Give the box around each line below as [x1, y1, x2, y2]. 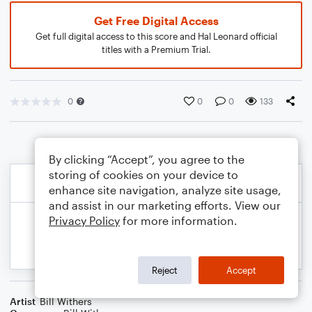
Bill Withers [40, 295, 92, 307]
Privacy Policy [49, 214, 120, 227]
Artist [10, 295, 36, 307]
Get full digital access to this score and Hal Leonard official [35, 31, 277, 42]
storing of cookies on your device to [49, 168, 238, 181]
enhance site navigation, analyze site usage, [49, 183, 281, 196]
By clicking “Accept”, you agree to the [49, 153, 244, 166]
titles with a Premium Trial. [101, 44, 211, 55]
